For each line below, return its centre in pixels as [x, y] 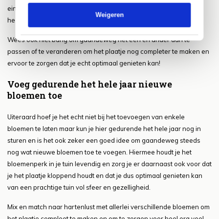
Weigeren [109, 15]
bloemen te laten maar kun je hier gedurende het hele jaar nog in [104, 129]
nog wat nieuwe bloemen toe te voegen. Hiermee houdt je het [99, 152]
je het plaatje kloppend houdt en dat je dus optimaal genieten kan [105, 176]
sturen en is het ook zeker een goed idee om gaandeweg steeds [104, 141]
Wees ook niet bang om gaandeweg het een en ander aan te [99, 40]
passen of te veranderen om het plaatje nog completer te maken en [108, 52]
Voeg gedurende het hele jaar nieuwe [90, 84]
